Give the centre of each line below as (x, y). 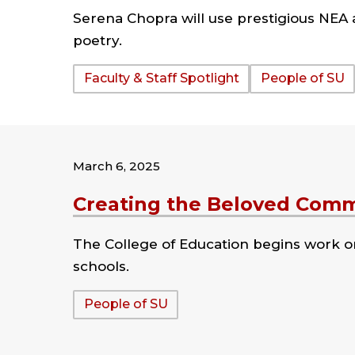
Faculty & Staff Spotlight (161, 78)
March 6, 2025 (116, 166)
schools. (101, 266)
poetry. (97, 40)
